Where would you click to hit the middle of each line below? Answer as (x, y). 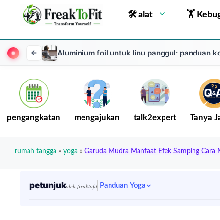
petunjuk (48, 185)
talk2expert (155, 118)
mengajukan (97, 118)
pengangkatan (34, 118)
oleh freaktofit (82, 186)
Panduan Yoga (123, 185)
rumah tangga (36, 151)
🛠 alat (140, 15)
